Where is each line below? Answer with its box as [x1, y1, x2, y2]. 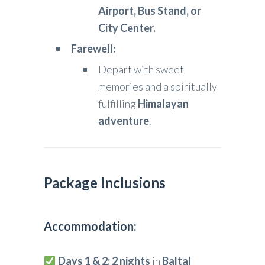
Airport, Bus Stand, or [98, 4, 201, 18]
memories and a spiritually [98, 80, 217, 93]
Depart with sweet [98, 63, 184, 76]
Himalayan [138, 97, 189, 111]
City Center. [98, 21, 156, 35]
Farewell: [71, 42, 115, 56]
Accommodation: [44, 219, 137, 234]
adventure [98, 114, 149, 128]
